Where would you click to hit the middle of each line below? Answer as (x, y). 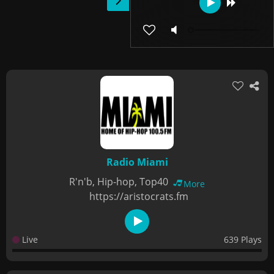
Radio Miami (137, 162)
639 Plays (243, 239)
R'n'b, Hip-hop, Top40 (120, 182)
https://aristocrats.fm (139, 196)
